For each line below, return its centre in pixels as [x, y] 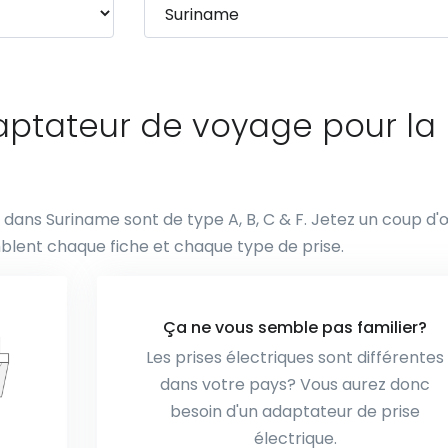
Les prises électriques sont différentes [295, 357]
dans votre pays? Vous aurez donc [295, 384]
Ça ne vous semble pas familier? [295, 327]
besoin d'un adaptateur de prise [295, 411]
